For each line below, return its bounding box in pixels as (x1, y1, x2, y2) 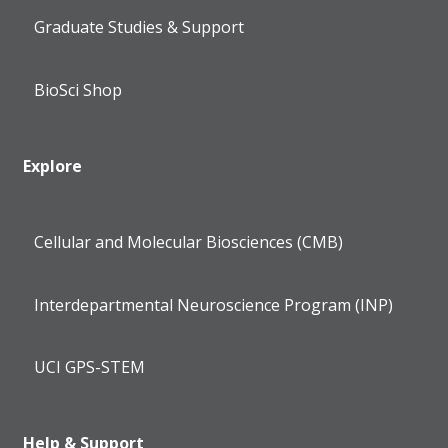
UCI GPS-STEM (34, 356, 146, 379)
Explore (23, 154, 83, 177)
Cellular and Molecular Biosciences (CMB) (34, 231, 344, 254)
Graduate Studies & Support (34, 15, 245, 38)
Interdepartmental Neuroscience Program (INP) (34, 293, 394, 316)
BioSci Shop (34, 78, 123, 101)
